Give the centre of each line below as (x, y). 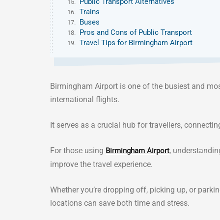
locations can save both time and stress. (120, 203)
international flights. (85, 99)
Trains (90, 12)
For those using (78, 151)
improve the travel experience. (101, 164)
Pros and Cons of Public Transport (136, 32)
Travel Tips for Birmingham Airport (136, 43)
